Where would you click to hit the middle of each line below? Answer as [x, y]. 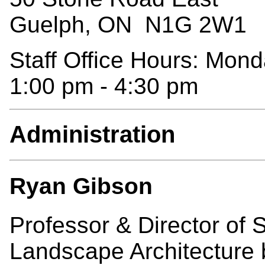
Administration [92, 135]
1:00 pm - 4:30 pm [104, 86]
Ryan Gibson [81, 186]
